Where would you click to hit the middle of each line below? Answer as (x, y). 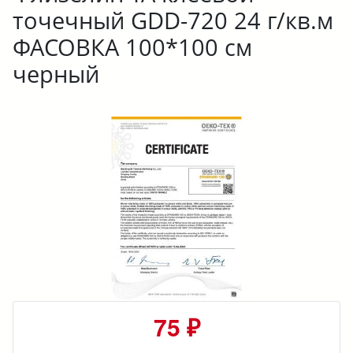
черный (56, 74)
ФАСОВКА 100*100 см (132, 47)
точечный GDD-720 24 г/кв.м (173, 20)
